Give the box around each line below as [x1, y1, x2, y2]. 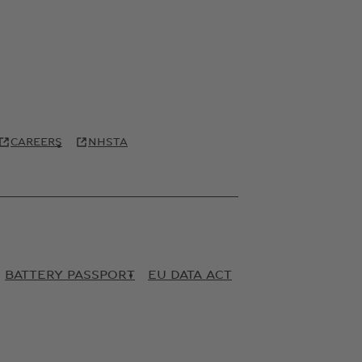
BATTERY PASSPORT [5, 268, 135, 282]
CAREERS [11, 137, 62, 149]
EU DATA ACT [148, 268, 232, 282]
